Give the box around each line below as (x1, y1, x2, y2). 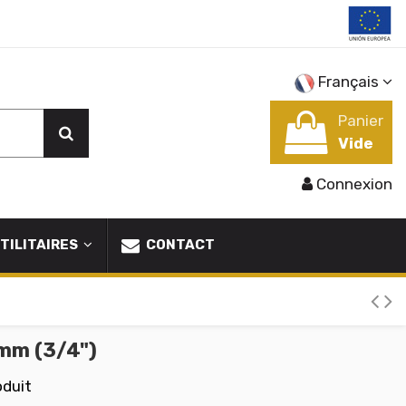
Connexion (316, 175, 392, 194)
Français (314, 72, 382, 91)
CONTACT (143, 237, 215, 254)
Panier (338, 111, 383, 130)
